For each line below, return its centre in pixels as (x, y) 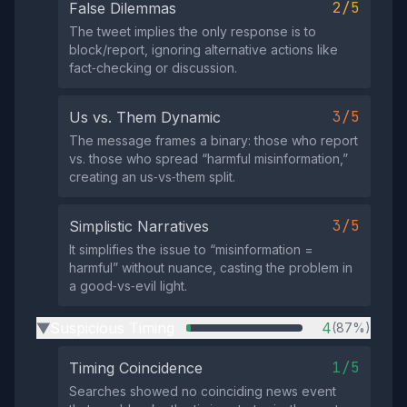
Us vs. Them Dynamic (145, 117)
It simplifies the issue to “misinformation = (191, 249)
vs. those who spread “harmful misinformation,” (208, 159)
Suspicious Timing (112, 328)
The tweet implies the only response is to (193, 31)
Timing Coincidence (136, 368)
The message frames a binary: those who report (213, 140)
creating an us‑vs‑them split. (152, 177)
